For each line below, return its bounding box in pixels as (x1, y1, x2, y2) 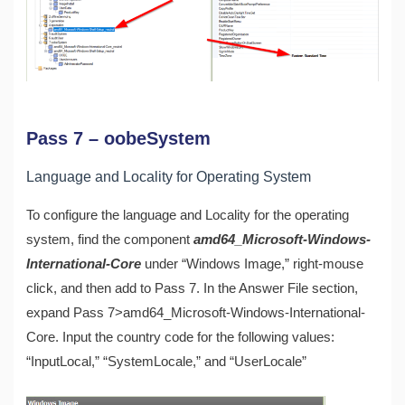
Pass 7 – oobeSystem (26, 128, 212, 149)
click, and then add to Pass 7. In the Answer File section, (26, 281, 359, 297)
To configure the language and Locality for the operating (26, 208, 350, 223)
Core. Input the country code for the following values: (26, 330, 335, 345)
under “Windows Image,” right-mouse (145, 257, 364, 272)
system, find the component (26, 232, 194, 248)
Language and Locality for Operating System (26, 168, 312, 185)
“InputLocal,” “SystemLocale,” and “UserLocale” (26, 354, 307, 370)
